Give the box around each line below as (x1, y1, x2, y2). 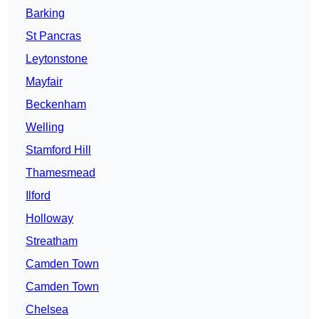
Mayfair (26, 75, 63, 88)
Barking (26, 7, 65, 20)
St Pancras (26, 30, 81, 43)
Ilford (26, 189, 51, 202)
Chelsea (26, 303, 68, 316)
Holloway (26, 212, 73, 225)
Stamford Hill (26, 144, 91, 157)
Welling (26, 121, 64, 134)
